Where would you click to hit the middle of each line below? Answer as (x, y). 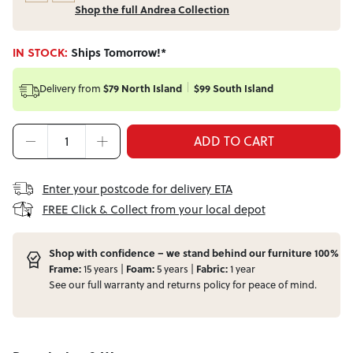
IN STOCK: (42, 53)
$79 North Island (142, 89)
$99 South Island (233, 89)
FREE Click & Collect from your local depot (154, 209)
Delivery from (70, 89)
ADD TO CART (234, 141)
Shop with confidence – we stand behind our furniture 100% (194, 253)
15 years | (104, 268)
